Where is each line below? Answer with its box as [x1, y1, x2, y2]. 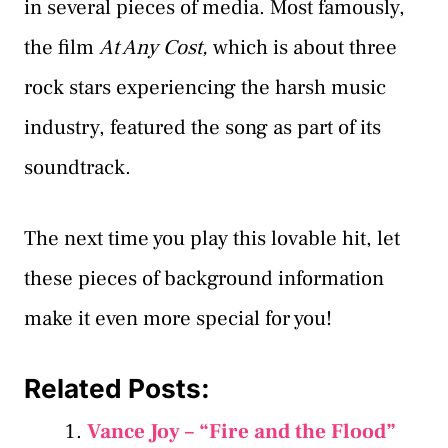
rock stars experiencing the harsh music [24, 73, 386, 101]
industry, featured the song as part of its [24, 113, 381, 141]
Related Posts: [24, 372, 210, 404]
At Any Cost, [99, 33, 213, 61]
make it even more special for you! [24, 305, 332, 333]
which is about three [213, 33, 397, 61]
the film [24, 33, 99, 61]
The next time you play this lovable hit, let [24, 225, 400, 253]
